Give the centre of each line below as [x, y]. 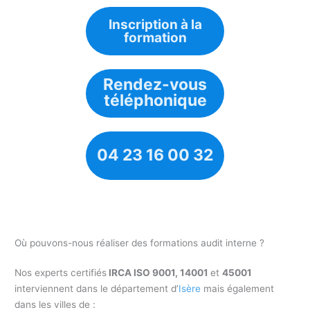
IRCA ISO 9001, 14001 [159, 272]
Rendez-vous [155, 84]
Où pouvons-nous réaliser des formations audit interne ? [140, 243]
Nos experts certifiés [61, 272]
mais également [238, 288]
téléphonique [155, 100]
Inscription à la [155, 24]
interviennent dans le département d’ [97, 288]
